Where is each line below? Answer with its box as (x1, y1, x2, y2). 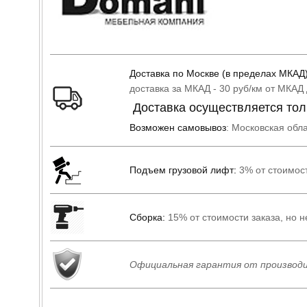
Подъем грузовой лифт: (130, 164, 239, 175)
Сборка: (130, 211, 165, 223)
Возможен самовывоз (130, 121, 226, 133)
